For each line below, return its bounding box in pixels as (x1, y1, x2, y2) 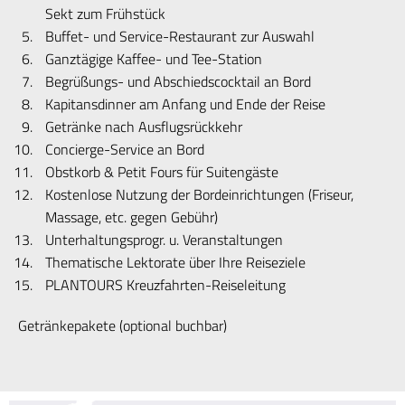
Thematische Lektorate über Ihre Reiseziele (45, 251, 306, 274)
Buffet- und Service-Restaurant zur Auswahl (45, 25, 315, 48)
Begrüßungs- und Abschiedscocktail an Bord (45, 71, 311, 93)
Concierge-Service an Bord (45, 138, 204, 161)
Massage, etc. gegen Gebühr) (45, 206, 218, 229)
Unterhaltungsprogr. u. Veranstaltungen (45, 229, 283, 251)
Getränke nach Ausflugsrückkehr (45, 116, 242, 138)
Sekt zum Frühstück (45, 3, 165, 25)
